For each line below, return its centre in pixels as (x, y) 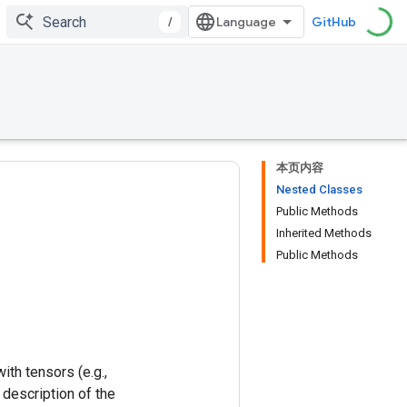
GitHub (334, 22)
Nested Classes (319, 189)
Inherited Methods (324, 233)
